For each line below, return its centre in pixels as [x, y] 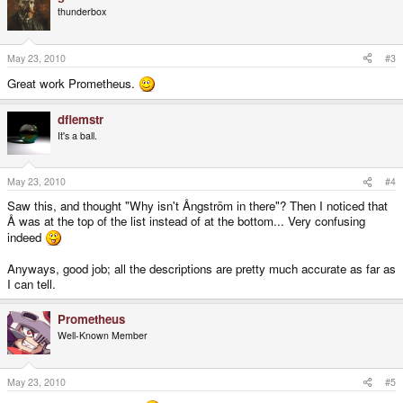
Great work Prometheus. [73, 83]
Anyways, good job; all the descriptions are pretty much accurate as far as [201, 269]
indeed [26, 237]
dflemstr [81, 119]
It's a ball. [77, 135]
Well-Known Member [103, 336]
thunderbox [82, 12]
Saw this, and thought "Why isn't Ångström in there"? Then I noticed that [197, 206]
